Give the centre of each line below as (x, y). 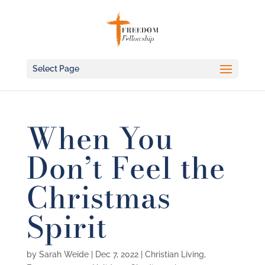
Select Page (56, 69)
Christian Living (174, 254)
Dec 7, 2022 (117, 254)
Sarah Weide (64, 254)
